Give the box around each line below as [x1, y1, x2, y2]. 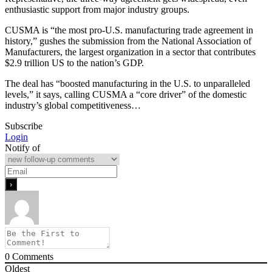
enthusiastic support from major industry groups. [5, 4, 192, 15]
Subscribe [5, 121, 42, 132]
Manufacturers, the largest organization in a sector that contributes [5, 47, 256, 58]
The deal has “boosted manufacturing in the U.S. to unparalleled [5, 78, 250, 89]
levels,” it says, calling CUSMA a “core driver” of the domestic [5, 89, 246, 100]
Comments [10, 251, 53, 262]
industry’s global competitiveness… [5, 100, 141, 111]
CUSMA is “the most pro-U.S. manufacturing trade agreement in [5, 25, 253, 36]
